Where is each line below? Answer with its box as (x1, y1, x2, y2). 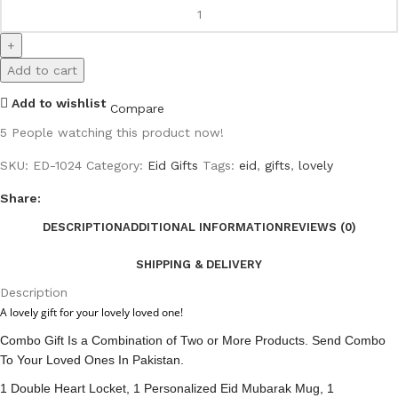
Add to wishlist (12, 95, 107, 110)
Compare (110, 100, 165, 115)
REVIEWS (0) (283, 219, 356, 234)
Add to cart (7, 63, 77, 77)
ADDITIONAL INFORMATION (122, 219, 283, 234)
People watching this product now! (12, 125, 224, 139)
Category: (86, 158, 143, 172)
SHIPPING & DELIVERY (136, 257, 262, 271)
